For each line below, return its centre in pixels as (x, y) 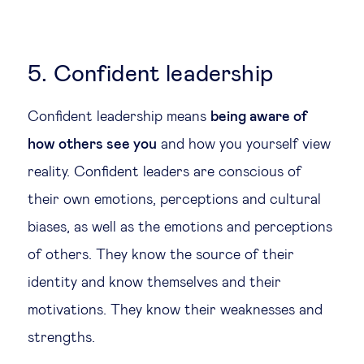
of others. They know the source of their (161, 255)
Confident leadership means (119, 117)
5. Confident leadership (150, 75)
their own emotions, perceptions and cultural (174, 200)
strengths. (61, 338)
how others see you (92, 145)
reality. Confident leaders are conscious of (165, 172)
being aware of (259, 117)
